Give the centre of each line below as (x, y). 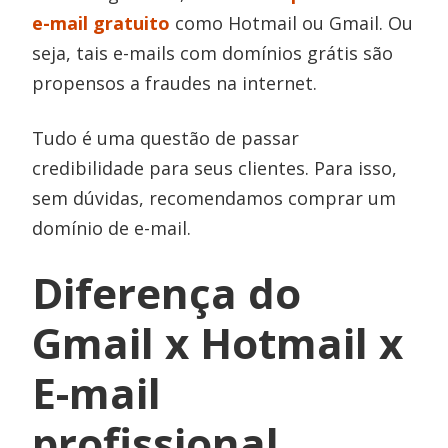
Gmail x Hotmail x (218, 343)
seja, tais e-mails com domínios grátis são (213, 53)
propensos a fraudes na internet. (175, 83)
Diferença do (167, 293)
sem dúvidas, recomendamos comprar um (214, 198)
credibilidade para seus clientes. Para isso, (215, 168)
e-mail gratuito (101, 23)
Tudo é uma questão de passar (166, 138)
